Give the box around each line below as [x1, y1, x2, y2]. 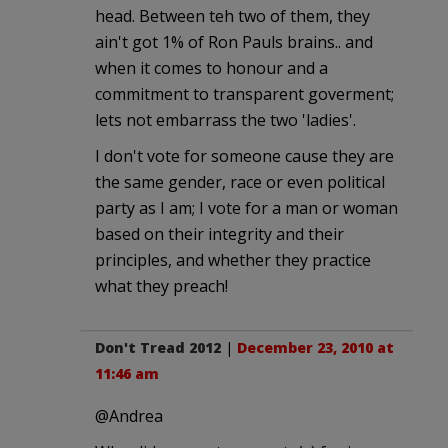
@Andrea [95, 404, 163, 427]
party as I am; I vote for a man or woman [95, 196, 398, 219]
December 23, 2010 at [237, 337, 394, 357]
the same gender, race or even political [95, 170, 385, 193]
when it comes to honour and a [95, 56, 328, 79]
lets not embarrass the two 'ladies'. [95, 108, 356, 131]
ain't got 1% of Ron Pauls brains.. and [95, 30, 373, 53]
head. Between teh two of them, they [95, 4, 370, 27]
